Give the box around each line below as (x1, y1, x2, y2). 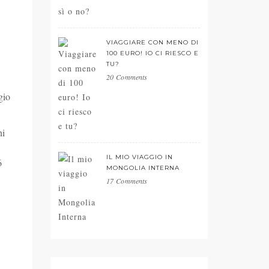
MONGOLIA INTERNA (106, 164, 180, 172)
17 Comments (106, 176, 148, 186)
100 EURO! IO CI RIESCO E (106, 49, 199, 57)
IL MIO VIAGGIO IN (106, 153, 173, 161)
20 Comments (106, 72, 148, 82)
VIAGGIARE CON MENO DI (106, 38, 199, 46)
